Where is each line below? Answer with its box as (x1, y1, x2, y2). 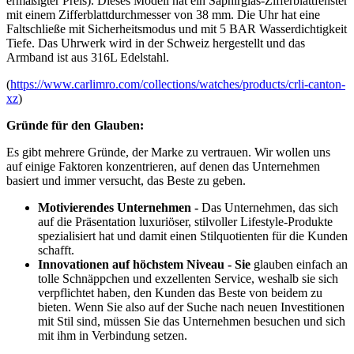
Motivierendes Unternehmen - (38, 200, 201, 214)
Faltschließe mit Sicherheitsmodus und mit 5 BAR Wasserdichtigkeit (6, 21, 347, 36)
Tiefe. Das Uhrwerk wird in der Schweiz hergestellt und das (6, 36, 305, 50)
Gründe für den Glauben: (6, 118, 144, 132)
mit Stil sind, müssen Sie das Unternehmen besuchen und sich (38, 314, 345, 328)
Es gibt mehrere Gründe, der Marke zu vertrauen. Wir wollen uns (6, 145, 330, 159)
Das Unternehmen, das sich (201, 200, 338, 214)
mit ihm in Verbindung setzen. (38, 328, 187, 342)
